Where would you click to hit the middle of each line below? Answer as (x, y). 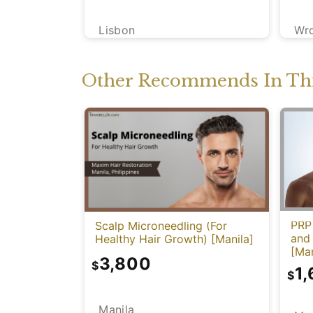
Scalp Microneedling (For (161, 225)
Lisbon (117, 30)
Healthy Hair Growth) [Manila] (174, 239)
